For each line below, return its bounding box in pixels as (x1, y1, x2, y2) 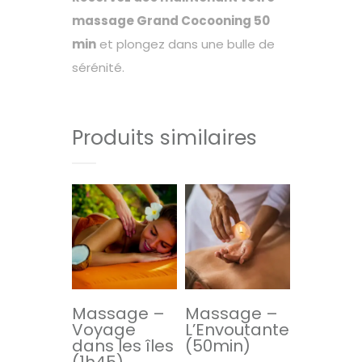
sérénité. (72, 59, 124, 77)
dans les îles (72, 334, 174, 357)
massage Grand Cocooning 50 (72, 12, 270, 30)
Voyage (72, 318, 136, 341)
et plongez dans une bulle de (96, 36, 275, 53)
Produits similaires (72, 124, 257, 153)
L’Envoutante (185, 318, 290, 341)
